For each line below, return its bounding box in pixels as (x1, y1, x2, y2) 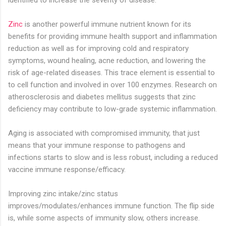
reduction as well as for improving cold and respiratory (8, 44, 189, 53)
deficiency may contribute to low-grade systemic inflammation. (8, 104, 217, 114)
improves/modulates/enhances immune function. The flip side (8, 201, 214, 211)
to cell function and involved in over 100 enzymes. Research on (8, 80, 217, 90)
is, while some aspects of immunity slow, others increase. (8, 213, 200, 223)
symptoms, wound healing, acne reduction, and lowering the (8, 56, 206, 66)
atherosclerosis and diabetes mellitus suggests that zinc (8, 92, 196, 102)
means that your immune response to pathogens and (8, 141, 185, 150)
